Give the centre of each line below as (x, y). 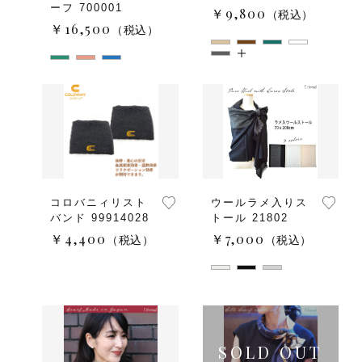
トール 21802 (249, 217)
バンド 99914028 (100, 217)
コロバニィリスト (99, 202)
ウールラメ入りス (259, 202)
